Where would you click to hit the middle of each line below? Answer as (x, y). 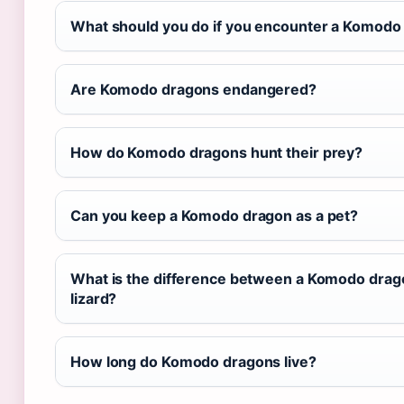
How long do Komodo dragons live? (193, 362)
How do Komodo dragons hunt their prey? (217, 153)
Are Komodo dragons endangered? (193, 90)
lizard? (94, 299)
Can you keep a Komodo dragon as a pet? (215, 216)
